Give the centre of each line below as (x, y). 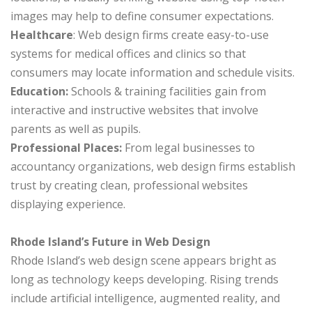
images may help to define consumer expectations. (142, 16)
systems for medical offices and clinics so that (128, 54)
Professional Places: (66, 148)
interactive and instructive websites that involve (134, 110)
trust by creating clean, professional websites (129, 186)
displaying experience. (68, 204)
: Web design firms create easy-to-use (171, 35)
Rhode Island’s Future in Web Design (110, 242)
